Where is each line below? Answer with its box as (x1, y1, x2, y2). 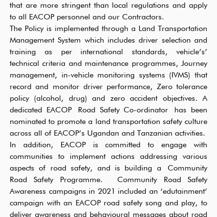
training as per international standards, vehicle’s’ (10, 48, 207, 56)
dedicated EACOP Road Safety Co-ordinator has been (10, 106, 207, 114)
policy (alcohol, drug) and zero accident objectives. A (10, 94, 207, 103)
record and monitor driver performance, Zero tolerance (10, 83, 207, 91)
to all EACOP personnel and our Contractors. (10, 13, 164, 21)
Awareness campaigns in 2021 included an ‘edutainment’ (10, 187, 207, 196)
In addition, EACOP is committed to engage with (10, 141, 207, 149)
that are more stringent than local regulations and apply (10, 1, 207, 10)
